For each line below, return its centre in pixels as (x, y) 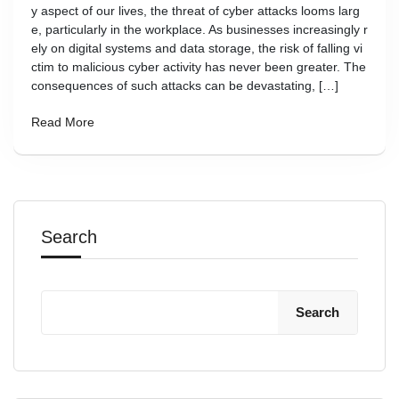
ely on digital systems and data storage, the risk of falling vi (197, 48)
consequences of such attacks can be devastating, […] (185, 85)
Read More (63, 122)
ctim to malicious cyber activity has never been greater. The (199, 67)
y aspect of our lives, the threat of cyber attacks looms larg (195, 11)
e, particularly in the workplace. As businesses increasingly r (199, 29)
